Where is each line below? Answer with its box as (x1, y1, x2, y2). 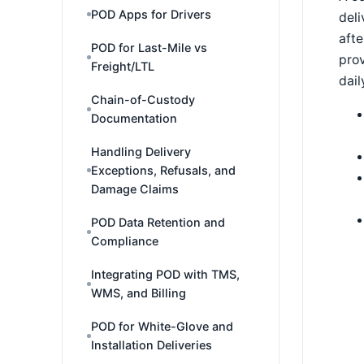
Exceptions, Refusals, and (91, 163, 236, 177)
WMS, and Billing (91, 286, 186, 300)
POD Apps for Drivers (91, 7, 211, 21)
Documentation (91, 111, 177, 125)
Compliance (91, 234, 158, 248)
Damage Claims (91, 182, 179, 196)
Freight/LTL (91, 59, 154, 73)
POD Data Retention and (91, 215, 225, 229)
